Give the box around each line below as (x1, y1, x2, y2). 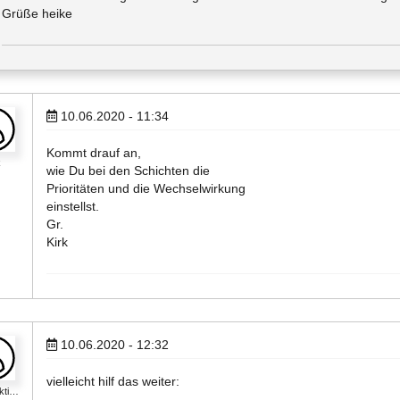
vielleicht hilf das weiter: (46, 374, 179, 388)
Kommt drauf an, (46, 146, 141, 160)
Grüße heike (2, 6, 72, 21)
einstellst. (46, 199, 99, 213)
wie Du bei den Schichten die (46, 163, 210, 178)
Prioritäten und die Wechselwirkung (46, 181, 246, 196)
